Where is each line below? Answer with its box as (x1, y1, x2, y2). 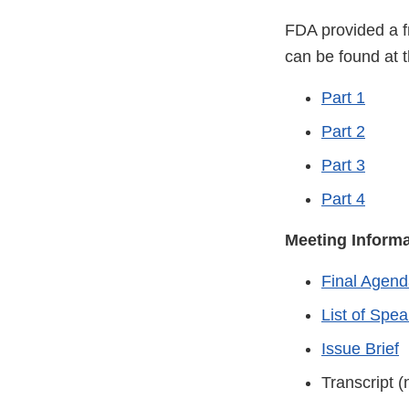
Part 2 (321, 122, 365, 142)
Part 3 (321, 156, 365, 175)
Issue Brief (321, 340, 399, 359)
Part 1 (321, 89, 365, 108)
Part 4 (321, 190, 365, 209)
